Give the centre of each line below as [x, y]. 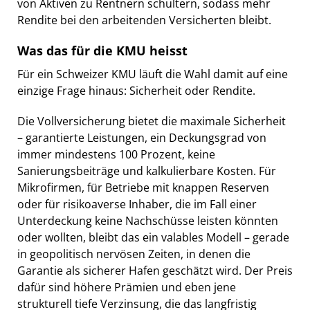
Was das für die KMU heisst [102, 50]
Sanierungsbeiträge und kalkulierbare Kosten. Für [147, 171]
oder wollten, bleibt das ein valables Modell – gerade [153, 237]
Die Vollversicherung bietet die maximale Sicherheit [152, 121]
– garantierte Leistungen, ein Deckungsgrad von [142, 137]
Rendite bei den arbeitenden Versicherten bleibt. [144, 20]
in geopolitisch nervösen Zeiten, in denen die [134, 254]
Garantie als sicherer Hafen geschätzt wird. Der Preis [155, 270]
